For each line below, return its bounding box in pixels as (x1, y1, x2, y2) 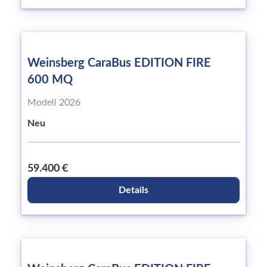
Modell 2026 (27, 98, 80, 107)
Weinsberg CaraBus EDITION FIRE (27, 57, 211, 69)
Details (119, 185, 148, 195)
